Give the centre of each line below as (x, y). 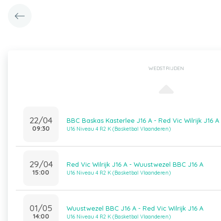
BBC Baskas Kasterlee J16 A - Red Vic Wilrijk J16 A (143, 120)
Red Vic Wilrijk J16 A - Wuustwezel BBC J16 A (135, 164)
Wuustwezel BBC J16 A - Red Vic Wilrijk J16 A (135, 208)
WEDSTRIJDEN (166, 68)
